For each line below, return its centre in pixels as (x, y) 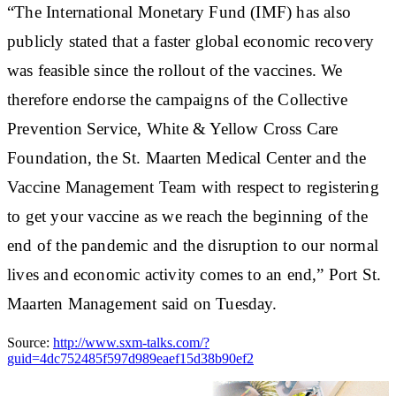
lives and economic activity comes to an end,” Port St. (194, 274)
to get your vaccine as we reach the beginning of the (187, 216)
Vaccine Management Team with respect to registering (193, 187)
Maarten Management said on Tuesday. (142, 303)
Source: (30, 342)
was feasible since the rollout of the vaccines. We (175, 70)
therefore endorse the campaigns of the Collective (178, 99)
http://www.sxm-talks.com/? (131, 342)
